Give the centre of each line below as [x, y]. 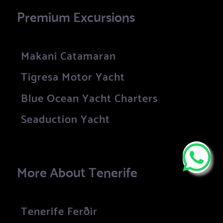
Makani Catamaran [68, 55]
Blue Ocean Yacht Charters [89, 97]
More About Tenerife [77, 171]
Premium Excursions [76, 16]
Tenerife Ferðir [59, 210]
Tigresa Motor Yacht [73, 76]
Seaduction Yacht [65, 118]
